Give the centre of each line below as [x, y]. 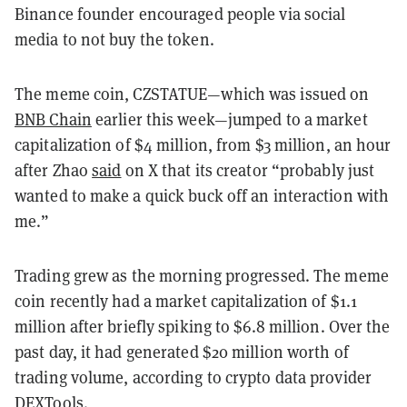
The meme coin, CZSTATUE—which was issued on [192, 93]
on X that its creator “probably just [248, 169]
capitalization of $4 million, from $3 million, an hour [203, 144]
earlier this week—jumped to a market [229, 119]
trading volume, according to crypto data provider [193, 377]
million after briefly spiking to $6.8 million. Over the [203, 326]
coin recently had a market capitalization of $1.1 [186, 300]
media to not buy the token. [114, 39]
